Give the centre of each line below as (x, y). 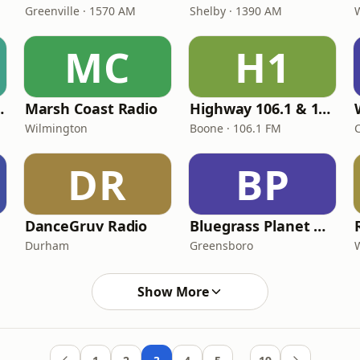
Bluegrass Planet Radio (320, 226)
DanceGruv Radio (86, 226)
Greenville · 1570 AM (80, 11)
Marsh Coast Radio (91, 108)
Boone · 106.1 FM (235, 128)
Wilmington (56, 128)
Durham (47, 245)
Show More (173, 292)
